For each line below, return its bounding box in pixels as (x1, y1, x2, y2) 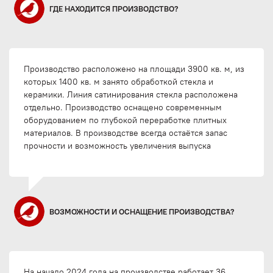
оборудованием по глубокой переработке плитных (24, 115, 227, 126)
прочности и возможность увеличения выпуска (24, 140, 211, 152)
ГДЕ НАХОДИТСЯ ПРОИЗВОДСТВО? (49, 3, 179, 13)
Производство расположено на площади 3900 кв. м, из (24, 63, 244, 75)
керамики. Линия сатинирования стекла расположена (24, 89, 238, 101)
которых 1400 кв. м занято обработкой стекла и (24, 76, 213, 88)
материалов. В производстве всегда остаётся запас (24, 127, 227, 139)
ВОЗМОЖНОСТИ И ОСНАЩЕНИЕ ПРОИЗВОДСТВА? (49, 206, 235, 216)
